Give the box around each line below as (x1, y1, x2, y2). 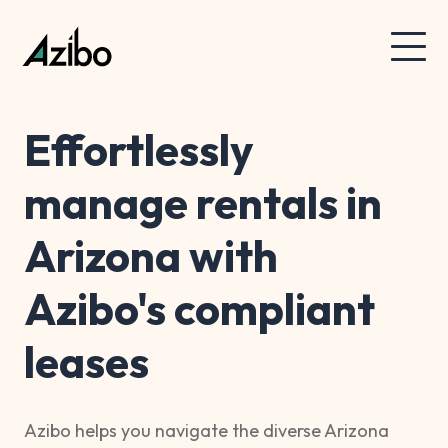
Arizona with (24, 228, 278, 283)
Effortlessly (24, 122, 254, 177)
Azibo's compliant (24, 281, 375, 336)
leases (24, 334, 149, 389)
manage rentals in (24, 175, 382, 230)
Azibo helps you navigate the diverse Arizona (24, 419, 389, 442)
